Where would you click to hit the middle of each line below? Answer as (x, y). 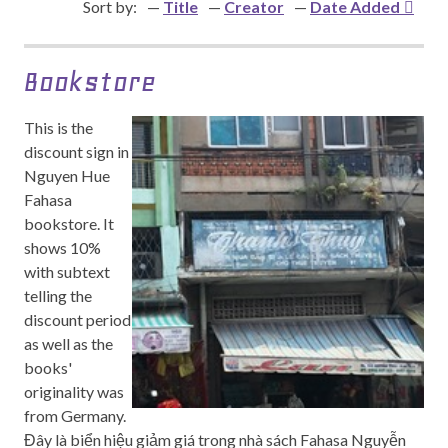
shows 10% (62, 247)
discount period (77, 319)
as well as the (68, 343)
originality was (74, 391)
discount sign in (76, 151)
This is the (58, 127)
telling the (58, 295)
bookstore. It (69, 223)
